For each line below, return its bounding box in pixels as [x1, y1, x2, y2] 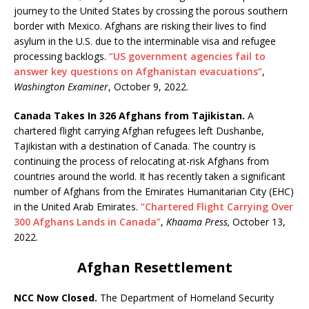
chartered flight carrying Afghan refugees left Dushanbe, [14, 123, 264, 137]
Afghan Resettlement [77, 257, 232, 277]
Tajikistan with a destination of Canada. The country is [14, 139, 256, 152]
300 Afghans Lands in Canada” [14, 215, 161, 228]
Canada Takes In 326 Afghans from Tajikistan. [14, 108, 245, 122]
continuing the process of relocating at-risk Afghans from [14, 154, 269, 168]
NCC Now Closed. [14, 290, 97, 304]
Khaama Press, [163, 215, 230, 228]
